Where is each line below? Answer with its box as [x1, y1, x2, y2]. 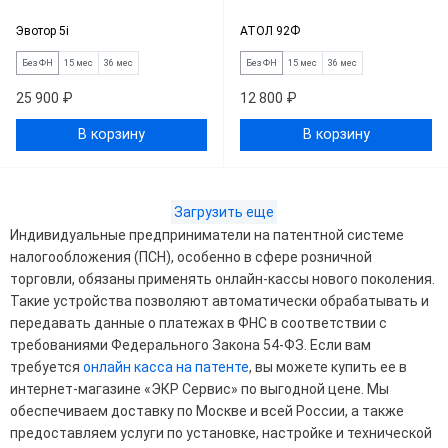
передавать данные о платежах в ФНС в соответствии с [10, 315, 387, 331]
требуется [10, 359, 83, 375]
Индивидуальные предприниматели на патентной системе [10, 227, 404, 243]
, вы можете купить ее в [249, 359, 407, 375]
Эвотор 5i [16, 24, 69, 38]
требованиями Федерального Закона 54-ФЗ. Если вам [10, 337, 371, 353]
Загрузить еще [174, 204, 274, 220]
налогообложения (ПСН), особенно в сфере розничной [10, 249, 372, 265]
